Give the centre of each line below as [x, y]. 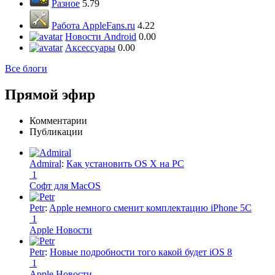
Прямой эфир [50, 94]
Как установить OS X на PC [125, 163]
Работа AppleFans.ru [93, 25]
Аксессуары [90, 48]
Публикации [56, 131]
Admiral [45, 163]
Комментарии [58, 120]
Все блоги [26, 68]
